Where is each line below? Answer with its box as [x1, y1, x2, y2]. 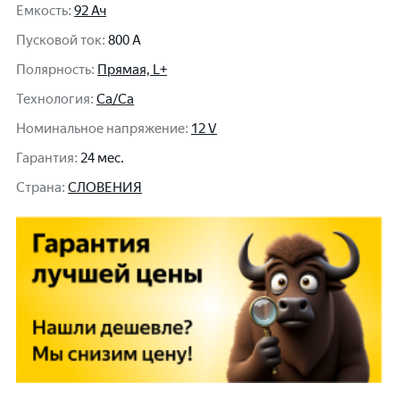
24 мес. [80, 150, 124, 166]
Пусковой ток [16, 32, 102, 48]
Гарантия [16, 150, 74, 166]
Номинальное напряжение [16, 121, 185, 137]
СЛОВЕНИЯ [68, 179, 142, 196]
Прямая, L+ [97, 62, 167, 78]
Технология [16, 91, 90, 107]
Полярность [16, 62, 91, 78]
